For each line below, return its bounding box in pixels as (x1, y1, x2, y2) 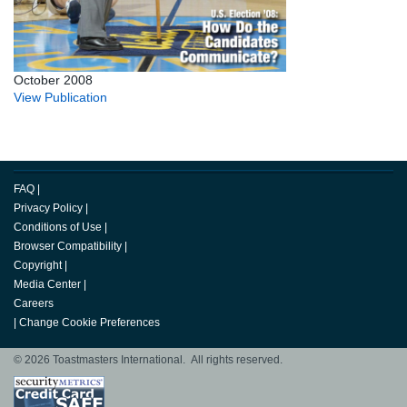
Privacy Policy (14, 202, 83, 215)
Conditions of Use (14, 221, 102, 234)
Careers (14, 297, 54, 311)
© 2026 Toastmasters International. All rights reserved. (14, 353, 283, 367)
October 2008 (14, 73, 93, 88)
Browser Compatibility (14, 240, 122, 253)
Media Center (14, 278, 81, 292)
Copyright (14, 259, 62, 273)
